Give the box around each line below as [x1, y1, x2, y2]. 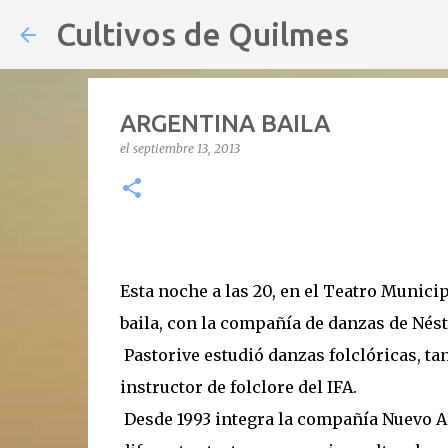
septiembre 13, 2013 [132, 141, 240, 156]
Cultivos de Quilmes [56, 16, 349, 52]
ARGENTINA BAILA [119, 110, 330, 137]
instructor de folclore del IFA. [119, 377, 357, 397]
